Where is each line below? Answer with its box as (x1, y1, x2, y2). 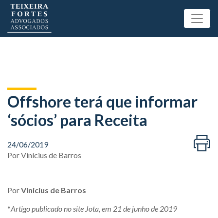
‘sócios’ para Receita (7, 110, 147, 129)
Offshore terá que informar (7, 92, 198, 111)
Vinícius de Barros (21, 150, 81, 160)
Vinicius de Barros (21, 185, 86, 195)
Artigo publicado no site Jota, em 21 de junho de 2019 (11, 204, 179, 213)
